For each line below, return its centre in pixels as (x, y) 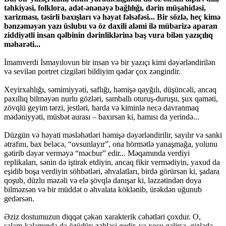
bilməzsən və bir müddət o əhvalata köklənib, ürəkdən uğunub (103, 190)
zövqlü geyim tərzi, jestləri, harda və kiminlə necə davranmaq (101, 108)
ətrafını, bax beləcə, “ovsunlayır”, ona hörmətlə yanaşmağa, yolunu (111, 144)
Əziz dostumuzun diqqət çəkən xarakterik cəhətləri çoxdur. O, (102, 217)
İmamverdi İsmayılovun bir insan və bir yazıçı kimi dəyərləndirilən (110, 63)
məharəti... (22, 44)
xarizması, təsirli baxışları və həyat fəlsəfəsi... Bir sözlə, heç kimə (112, 17)
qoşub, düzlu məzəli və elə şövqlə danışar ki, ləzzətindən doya (103, 181)
